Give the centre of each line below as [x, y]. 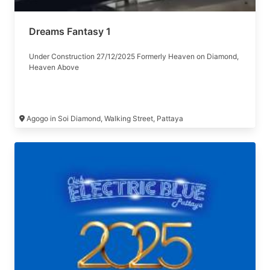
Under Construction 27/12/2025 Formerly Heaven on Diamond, [134, 56]
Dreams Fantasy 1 [70, 31]
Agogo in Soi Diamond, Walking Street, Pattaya [105, 118]
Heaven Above [54, 67]
